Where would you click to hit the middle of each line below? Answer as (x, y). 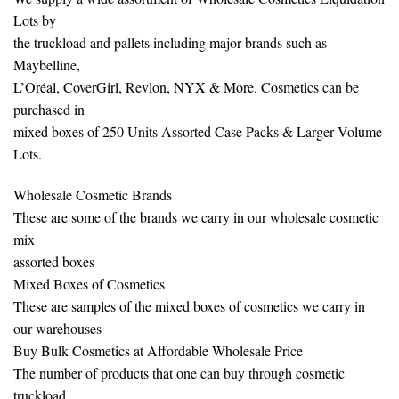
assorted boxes (54, 261)
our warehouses (57, 328)
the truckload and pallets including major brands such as (170, 42)
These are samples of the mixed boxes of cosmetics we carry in (189, 305)
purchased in (49, 109)
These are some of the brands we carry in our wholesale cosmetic (196, 216)
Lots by (35, 20)
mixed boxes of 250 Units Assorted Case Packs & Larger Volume (198, 131)
